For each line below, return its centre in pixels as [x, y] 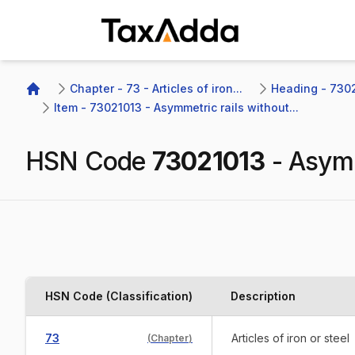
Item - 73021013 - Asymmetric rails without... [176, 107]
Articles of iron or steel [290, 338]
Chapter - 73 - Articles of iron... [156, 88]
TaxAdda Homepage [162, 54]
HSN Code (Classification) [119, 296]
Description [263, 296]
